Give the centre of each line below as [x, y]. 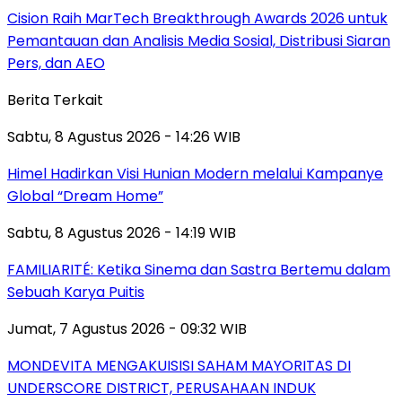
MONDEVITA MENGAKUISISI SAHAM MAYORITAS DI [179, 365]
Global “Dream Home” [85, 196]
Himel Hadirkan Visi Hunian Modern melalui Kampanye [195, 173]
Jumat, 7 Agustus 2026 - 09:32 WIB [127, 328]
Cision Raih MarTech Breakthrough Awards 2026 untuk [197, 18]
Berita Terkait [55, 100]
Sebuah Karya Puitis [76, 292]
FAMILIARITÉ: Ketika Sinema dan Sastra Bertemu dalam [199, 269]
